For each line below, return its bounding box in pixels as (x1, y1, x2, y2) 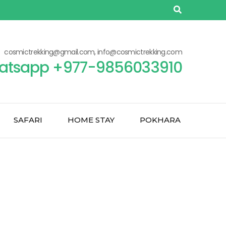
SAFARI (14, 115, 42, 125)
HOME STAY (68, 115, 115, 125)
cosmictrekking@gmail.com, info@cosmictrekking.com (4, 47, 182, 57)
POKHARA (140, 115, 181, 125)
